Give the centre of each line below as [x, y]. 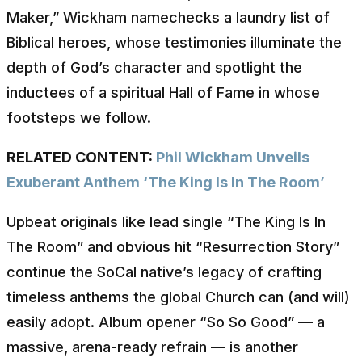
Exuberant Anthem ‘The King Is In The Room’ [166, 182]
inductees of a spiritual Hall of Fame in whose [163, 92]
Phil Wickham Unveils [233, 157]
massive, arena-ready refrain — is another [152, 347]
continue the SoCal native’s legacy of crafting [164, 271]
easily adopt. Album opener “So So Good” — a [166, 322]
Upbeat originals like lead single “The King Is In [166, 221]
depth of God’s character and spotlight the [154, 67]
